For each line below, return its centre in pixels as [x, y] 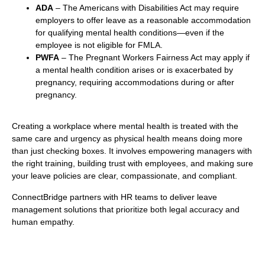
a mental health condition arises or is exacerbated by [134, 70]
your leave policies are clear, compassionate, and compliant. [125, 176]
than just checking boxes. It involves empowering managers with [132, 151]
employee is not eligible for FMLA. [99, 45]
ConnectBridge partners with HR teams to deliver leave [114, 197]
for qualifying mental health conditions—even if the [130, 33]
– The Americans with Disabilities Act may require [146, 8]
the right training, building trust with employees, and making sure [132, 164]
